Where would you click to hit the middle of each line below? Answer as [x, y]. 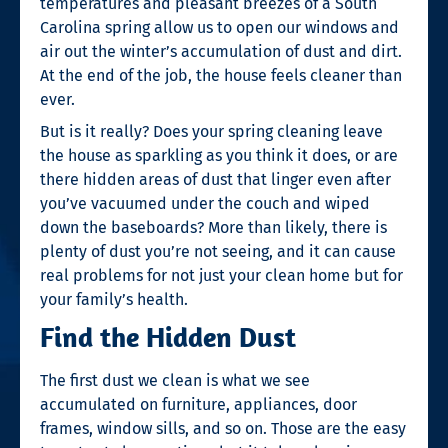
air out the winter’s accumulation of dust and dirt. [221, 51]
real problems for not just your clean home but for [221, 275]
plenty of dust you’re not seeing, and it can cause [218, 251]
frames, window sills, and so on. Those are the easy [223, 428]
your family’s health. [114, 299]
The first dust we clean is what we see [175, 380]
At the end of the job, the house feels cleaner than [221, 75]
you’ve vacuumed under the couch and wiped [205, 203]
